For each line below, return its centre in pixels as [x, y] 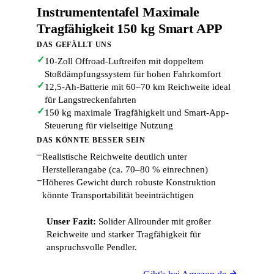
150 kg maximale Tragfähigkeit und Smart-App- [137, 113]
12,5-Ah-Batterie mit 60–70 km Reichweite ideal [138, 87]
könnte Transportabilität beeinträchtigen [118, 195]
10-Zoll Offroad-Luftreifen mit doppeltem [124, 61]
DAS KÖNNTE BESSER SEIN [91, 140]
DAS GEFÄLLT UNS [74, 45]
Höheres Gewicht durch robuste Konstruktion [129, 182]
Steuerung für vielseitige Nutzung [109, 125]
